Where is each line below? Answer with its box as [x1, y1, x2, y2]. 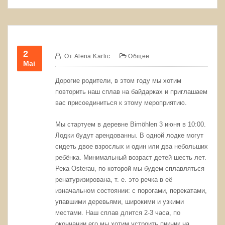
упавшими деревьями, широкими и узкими [55, 197, 184, 205]
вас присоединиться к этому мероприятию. [55, 99, 187, 107]
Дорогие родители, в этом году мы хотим [55, 77, 182, 85]
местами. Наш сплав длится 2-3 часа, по [55, 208, 181, 216]
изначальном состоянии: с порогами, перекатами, [55, 186, 207, 194]
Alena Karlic [74, 53, 110, 60]
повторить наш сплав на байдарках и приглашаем [55, 88, 208, 96]
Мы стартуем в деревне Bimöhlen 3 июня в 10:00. [55, 120, 206, 128]
